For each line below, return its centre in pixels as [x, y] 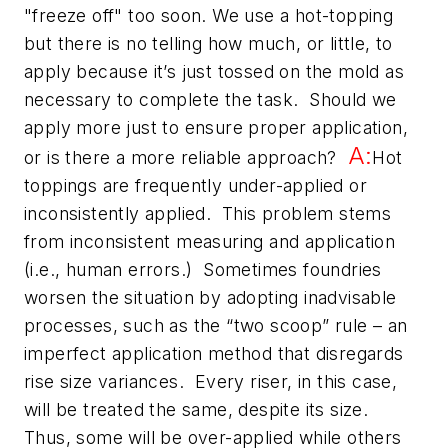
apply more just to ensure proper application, [216, 127]
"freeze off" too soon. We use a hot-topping [209, 15]
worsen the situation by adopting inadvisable [210, 297]
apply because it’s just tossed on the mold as [214, 71]
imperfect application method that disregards [214, 353]
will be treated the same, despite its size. [199, 409]
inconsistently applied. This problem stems [208, 213]
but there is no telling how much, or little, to [208, 43]
